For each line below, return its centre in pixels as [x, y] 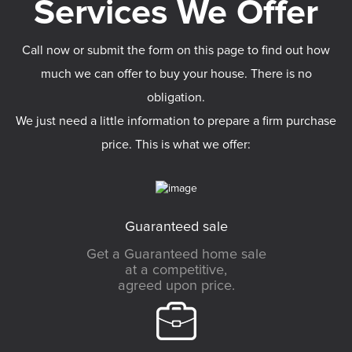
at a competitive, [176, 270]
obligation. [176, 98]
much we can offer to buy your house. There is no [176, 74]
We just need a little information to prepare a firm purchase [176, 121]
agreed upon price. [176, 286]
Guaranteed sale [176, 227]
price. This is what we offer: [176, 145]
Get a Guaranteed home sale [176, 254]
